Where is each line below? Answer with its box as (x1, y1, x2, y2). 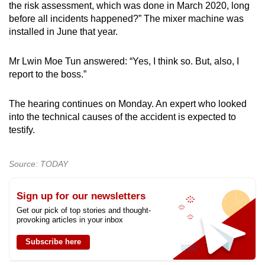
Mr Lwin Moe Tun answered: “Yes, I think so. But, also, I (9, 56, 239, 67)
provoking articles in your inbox (17, 215, 123, 225)
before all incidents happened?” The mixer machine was (9, 14, 244, 24)
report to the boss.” (9, 69, 86, 80)
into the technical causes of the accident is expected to (9, 112, 236, 122)
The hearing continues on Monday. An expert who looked (9, 99, 247, 109)
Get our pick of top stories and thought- (17, 206, 151, 215)
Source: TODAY (9, 159, 68, 169)
